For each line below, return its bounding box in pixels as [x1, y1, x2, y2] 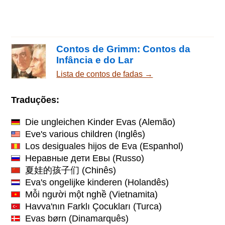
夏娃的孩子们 [25, 165, 80, 175]
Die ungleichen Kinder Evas [25, 117, 137, 127]
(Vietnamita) [106, 189, 158, 199]
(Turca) [131, 201, 162, 211]
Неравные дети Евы [25, 153, 110, 163]
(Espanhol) [137, 141, 184, 151]
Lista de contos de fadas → [56, 70, 153, 79]
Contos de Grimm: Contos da [56, 44, 191, 55]
